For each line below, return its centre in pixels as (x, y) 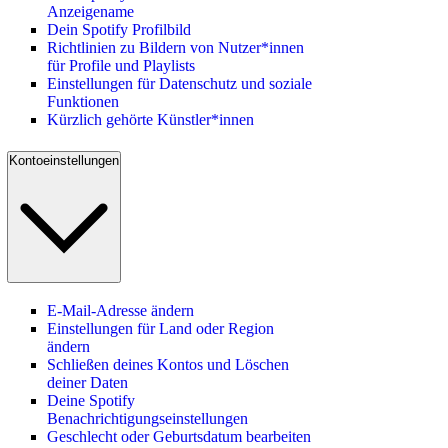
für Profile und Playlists (121, 66)
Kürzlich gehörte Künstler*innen (150, 120)
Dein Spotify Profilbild (119, 30)
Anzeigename (90, 12)
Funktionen (83, 102)
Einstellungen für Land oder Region (160, 328)
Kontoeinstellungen (64, 160)
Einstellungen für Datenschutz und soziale (179, 84)
